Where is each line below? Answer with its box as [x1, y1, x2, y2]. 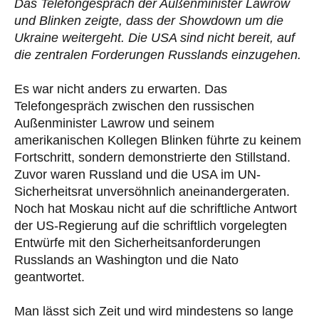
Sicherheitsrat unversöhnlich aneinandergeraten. [14, 184, 290, 199]
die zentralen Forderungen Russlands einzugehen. [14, 47, 301, 62]
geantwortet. [14, 269, 85, 284]
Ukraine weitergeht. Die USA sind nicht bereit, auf [14, 30, 295, 45]
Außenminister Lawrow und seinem [14, 115, 214, 130]
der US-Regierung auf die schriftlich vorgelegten [14, 218, 287, 233]
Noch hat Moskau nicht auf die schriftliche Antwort [14, 201, 297, 216]
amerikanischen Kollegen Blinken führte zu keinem [14, 132, 301, 147]
